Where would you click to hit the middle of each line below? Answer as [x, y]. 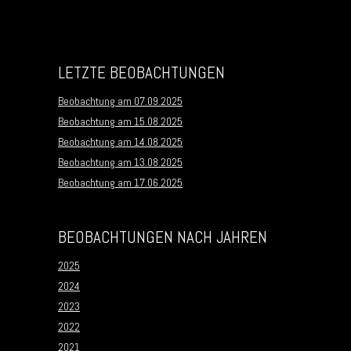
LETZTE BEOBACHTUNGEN [141, 73]
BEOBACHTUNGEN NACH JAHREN [163, 237]
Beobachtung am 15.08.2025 [120, 121]
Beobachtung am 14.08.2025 [120, 141]
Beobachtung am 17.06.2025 [120, 183]
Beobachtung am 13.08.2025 [120, 163]
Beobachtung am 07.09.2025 [120, 101]
